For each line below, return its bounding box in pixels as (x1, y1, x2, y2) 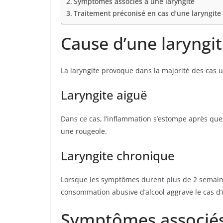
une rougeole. (61, 126, 107, 136)
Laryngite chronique (61, 147, 175, 164)
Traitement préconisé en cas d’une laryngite (73, 8, 221, 18)
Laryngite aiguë (61, 87, 147, 104)
